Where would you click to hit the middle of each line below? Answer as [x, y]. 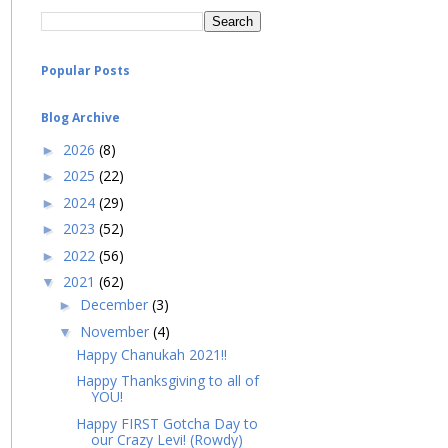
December [115, 305]
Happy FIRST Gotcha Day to [166, 423]
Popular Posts [85, 71]
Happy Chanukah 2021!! [151, 354]
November [116, 331]
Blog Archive [80, 118]
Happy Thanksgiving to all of [167, 381]
